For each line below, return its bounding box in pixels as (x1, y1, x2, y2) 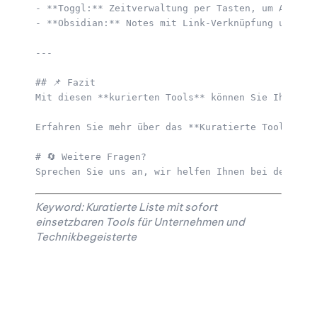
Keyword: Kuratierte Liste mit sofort (35, 200, 217, 214)
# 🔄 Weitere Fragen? (35, 151, 158, 162)
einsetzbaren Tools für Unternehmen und (35, 215, 245, 229)
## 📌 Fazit (35, 77, 107, 88)
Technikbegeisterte (35, 230, 137, 244)
